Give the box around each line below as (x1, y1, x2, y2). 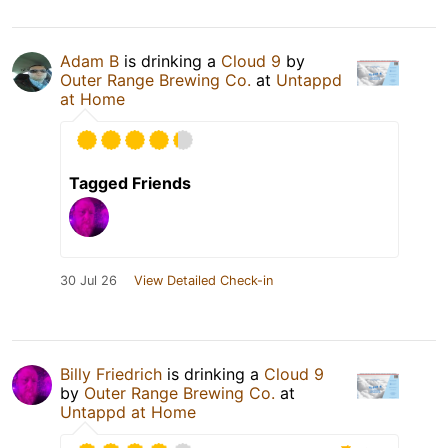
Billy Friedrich (60, 364, 162, 385)
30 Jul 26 (60, 273, 117, 289)
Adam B (60, 51, 119, 72)
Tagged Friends (69, 173, 191, 194)
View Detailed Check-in (134, 273, 273, 289)
